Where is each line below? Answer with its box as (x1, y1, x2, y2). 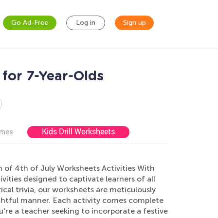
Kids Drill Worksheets (42, 126, 115, 137)
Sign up (123, 18, 146, 27)
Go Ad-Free (11, 18, 48, 27)
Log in (76, 18, 95, 27)
